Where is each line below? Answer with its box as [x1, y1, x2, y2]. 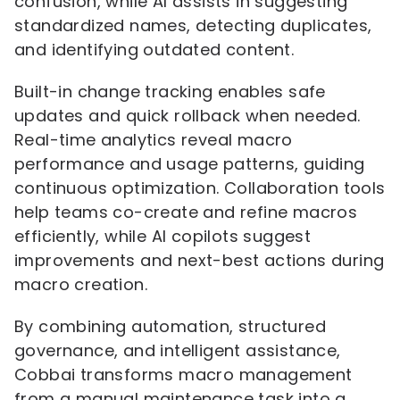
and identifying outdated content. [14, 38, 295, 61]
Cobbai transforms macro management [14, 363, 353, 386]
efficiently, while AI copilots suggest [14, 225, 312, 247]
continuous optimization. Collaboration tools [14, 177, 386, 199]
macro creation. [14, 273, 147, 296]
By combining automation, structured [14, 315, 326, 337]
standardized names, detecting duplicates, [14, 14, 372, 37]
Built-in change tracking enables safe [14, 80, 326, 103]
